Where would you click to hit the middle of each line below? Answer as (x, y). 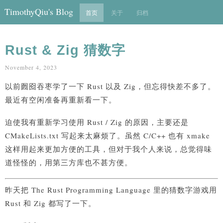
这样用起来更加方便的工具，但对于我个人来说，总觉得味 (109, 149)
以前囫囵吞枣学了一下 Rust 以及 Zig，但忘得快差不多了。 (110, 86)
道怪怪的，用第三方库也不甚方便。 (69, 163)
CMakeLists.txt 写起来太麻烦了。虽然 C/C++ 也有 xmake (108, 136)
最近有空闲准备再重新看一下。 (61, 100)
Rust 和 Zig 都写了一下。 (51, 203)
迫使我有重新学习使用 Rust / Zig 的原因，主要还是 (97, 122)
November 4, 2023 (31, 67)
